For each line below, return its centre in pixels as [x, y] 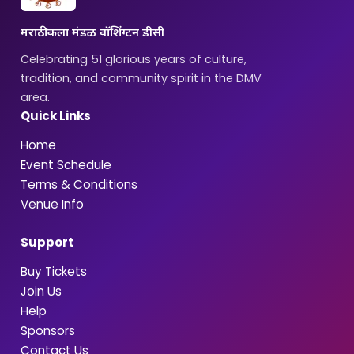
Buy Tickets [54, 271]
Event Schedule [66, 165]
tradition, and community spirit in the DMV [141, 78]
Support [47, 242]
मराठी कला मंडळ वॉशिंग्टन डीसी [92, 34]
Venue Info [52, 204]
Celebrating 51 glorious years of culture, [134, 59]
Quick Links [56, 116]
